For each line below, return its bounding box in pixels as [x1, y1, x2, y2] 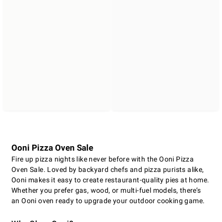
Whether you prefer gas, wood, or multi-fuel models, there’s [11, 186, 201, 195]
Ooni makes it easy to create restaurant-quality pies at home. [11, 176, 210, 184]
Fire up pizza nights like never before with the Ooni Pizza [11, 155, 194, 164]
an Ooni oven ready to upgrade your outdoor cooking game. [11, 197, 205, 205]
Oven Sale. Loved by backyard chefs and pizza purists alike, [11, 166, 204, 174]
